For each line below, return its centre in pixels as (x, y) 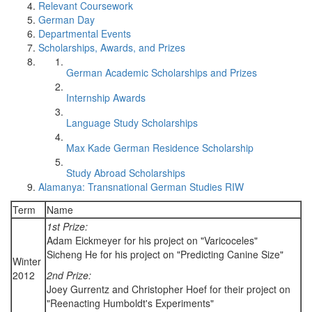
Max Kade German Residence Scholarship (160, 148)
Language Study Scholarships (132, 123)
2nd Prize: (69, 275)
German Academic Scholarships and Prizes (162, 72)
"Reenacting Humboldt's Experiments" (130, 303)
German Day (67, 19)
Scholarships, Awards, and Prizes (112, 47)
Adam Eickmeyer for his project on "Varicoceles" (154, 240)
